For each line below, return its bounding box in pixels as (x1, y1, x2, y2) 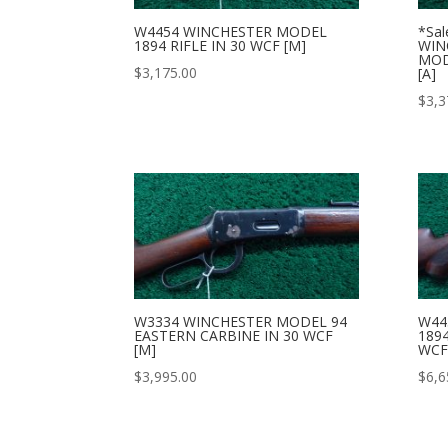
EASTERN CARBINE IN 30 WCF (134, 326, 334, 346)
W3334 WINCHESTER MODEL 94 (134, 312, 348, 332)
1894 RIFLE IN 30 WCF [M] (134, 35, 307, 55)
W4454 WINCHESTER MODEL (134, 21, 328, 41)
